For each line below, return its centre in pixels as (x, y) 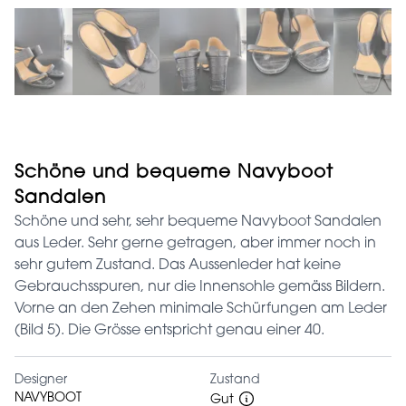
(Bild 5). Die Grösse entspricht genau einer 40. (169, 330)
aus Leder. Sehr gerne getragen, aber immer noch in (195, 243)
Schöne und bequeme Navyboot (174, 173)
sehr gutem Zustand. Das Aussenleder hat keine (178, 265)
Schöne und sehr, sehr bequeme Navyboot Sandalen (198, 222)
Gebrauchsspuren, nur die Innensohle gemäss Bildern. (200, 287)
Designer (41, 380)
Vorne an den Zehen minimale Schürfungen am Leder (201, 309)
